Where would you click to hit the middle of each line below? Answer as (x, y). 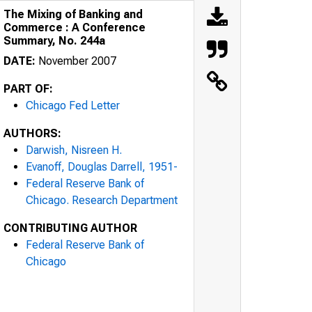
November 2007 (76, 61)
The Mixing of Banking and (73, 14)
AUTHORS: (32, 133)
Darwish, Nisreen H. (74, 150)
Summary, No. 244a (54, 40)
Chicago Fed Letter (73, 105)
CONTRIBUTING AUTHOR (70, 228)
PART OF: (28, 88)
